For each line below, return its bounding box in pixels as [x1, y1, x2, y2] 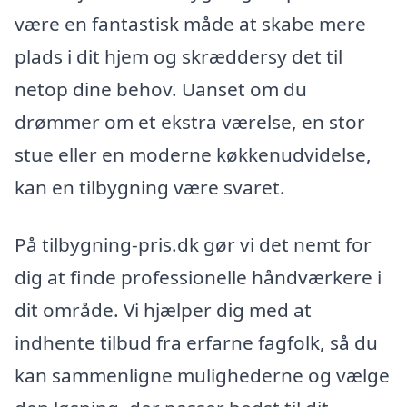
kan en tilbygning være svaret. [15, 174, 285, 200]
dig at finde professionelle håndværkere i [15, 264, 382, 291]
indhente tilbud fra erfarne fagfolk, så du [15, 330, 378, 356]
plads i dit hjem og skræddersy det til [15, 43, 342, 69]
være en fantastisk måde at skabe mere [15, 10, 366, 36]
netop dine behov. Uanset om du [15, 75, 307, 102]
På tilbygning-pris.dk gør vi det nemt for [15, 232, 372, 258]
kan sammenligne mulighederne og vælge [15, 362, 390, 389]
